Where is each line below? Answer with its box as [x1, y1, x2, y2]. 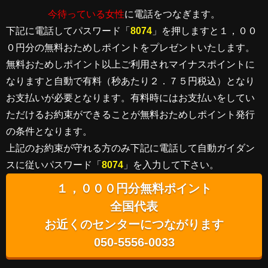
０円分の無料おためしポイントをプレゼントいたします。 [6, 42, 255, 53]
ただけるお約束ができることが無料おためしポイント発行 [6, 109, 255, 120]
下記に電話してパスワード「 [6, 26, 130, 36]
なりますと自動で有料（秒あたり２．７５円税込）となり [6, 76, 255, 86]
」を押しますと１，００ [152, 26, 257, 36]
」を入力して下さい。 [123, 160, 219, 170]
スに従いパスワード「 [6, 160, 102, 170]
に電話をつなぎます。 [124, 9, 220, 19]
